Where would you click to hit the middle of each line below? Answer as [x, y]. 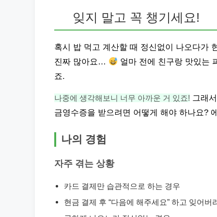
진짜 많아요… [81, 62]
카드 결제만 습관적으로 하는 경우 [122, 186]
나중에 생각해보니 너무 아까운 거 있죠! [122, 98]
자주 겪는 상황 [84, 163]
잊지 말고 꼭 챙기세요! [136, 17]
